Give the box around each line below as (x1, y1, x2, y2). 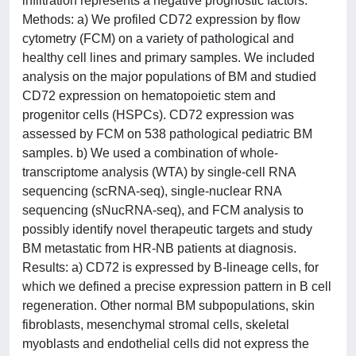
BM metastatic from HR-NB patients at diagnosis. (22, 242, 296, 255)
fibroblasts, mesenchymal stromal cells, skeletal (22, 318, 289, 331)
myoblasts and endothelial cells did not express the (22, 337, 309, 350)
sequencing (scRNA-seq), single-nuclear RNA (22, 184, 281, 198)
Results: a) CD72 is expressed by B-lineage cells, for (22, 261, 319, 274)
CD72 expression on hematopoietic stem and (22, 89, 276, 103)
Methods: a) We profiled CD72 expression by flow (22, 13, 300, 26)
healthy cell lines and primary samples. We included (22, 51, 315, 64)
